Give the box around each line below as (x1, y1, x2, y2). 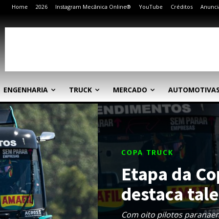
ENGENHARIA (3, 85, 48, 94)
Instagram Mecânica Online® (55, 3, 131, 10)
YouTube (139, 3, 163, 10)
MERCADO (113, 85, 147, 94)
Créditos (171, 3, 193, 10)
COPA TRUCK (121, 148, 174, 157)
